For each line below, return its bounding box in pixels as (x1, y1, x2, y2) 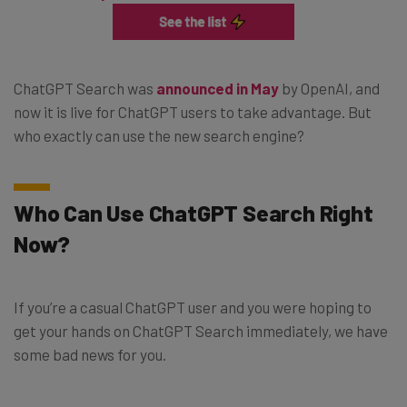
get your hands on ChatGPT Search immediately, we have (14, 321, 388, 340)
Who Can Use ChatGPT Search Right (14, 198, 373, 226)
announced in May (156, 78, 279, 97)
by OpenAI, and (279, 78, 380, 97)
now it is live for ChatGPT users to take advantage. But (14, 102, 372, 121)
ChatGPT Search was (14, 78, 156, 97)
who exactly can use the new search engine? (14, 125, 304, 144)
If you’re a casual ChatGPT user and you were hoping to (14, 297, 372, 316)
